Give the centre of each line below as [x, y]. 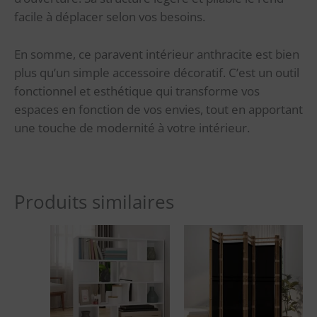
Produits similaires [94, 202]
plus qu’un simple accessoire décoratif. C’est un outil [157, 72]
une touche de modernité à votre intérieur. [132, 127]
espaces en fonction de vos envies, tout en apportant [158, 109]
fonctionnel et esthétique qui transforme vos [137, 91]
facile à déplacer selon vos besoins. [110, 16]
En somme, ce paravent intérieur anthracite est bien [157, 54]
